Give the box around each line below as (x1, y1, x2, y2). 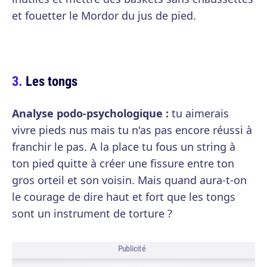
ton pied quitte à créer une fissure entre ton (12, 156, 234, 170)
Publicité (117, 243, 146, 254)
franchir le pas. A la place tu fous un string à (12, 139, 235, 154)
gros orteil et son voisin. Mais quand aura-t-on (12, 173, 247, 187)
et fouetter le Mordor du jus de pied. (12, 8, 196, 23)
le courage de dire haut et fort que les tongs (12, 190, 235, 204)
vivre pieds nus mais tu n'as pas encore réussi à (12, 123, 252, 137)
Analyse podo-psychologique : (12, 106, 169, 120)
